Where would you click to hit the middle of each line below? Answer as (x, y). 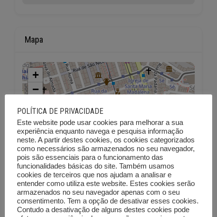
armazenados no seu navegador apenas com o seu (98, 192)
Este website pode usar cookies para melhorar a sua (100, 122)
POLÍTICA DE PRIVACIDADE (60, 111)
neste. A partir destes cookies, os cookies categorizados (106, 140)
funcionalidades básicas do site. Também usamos (96, 166)
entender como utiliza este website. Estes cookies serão (106, 183)
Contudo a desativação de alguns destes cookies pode (103, 209)
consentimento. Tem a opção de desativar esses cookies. (108, 201)
